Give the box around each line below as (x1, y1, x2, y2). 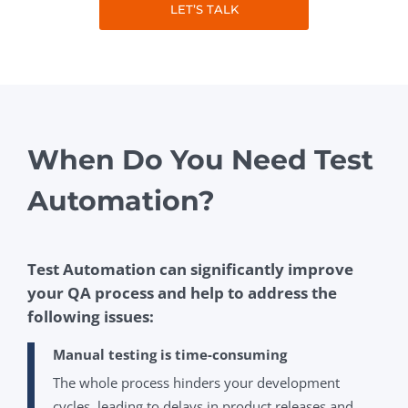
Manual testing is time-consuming (53, 345, 287, 364)
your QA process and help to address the (27, 282, 337, 304)
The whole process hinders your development (53, 373, 340, 393)
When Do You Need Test (27, 143, 373, 178)
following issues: (27, 306, 154, 328)
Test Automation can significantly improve (27, 259, 353, 280)
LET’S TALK (169, 2, 239, 17)
